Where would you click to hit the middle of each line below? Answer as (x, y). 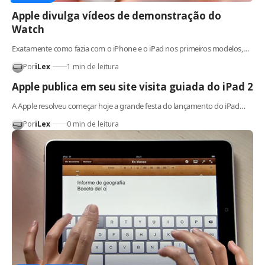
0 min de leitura (93, 124)
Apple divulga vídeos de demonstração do (117, 15)
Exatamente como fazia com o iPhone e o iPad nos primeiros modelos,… (130, 48)
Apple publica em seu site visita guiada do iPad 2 (132, 86)
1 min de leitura (93, 66)
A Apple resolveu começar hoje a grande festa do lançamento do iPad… (129, 106)
